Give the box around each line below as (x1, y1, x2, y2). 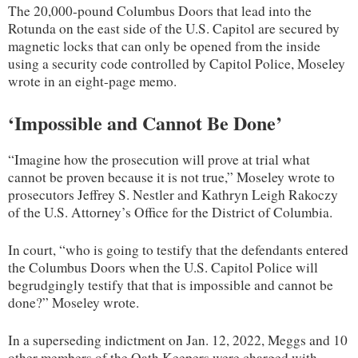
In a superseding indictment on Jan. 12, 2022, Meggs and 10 (8, 330, 348, 349)
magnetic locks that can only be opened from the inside (8, 36, 320, 55)
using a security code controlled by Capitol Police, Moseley (8, 54, 345, 73)
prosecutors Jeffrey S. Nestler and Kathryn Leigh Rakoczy (8, 185, 338, 204)
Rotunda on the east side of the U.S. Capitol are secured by (8, 18, 340, 38)
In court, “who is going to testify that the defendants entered (8, 240, 348, 259)
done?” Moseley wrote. (8, 292, 139, 312)
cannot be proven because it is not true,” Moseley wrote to (8, 167, 335, 186)
